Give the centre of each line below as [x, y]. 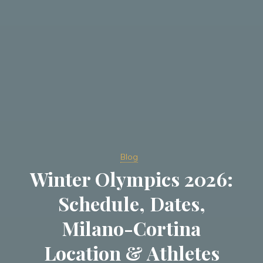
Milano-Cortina [131, 228]
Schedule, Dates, [131, 203]
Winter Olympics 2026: [131, 178]
